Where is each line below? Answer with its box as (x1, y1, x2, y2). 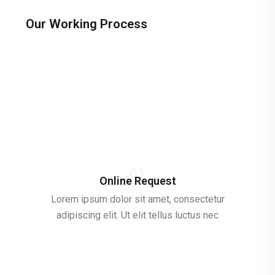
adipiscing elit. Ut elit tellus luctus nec (56, 209, 219, 221)
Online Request (99, 174, 176, 187)
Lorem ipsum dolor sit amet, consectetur (50, 193, 225, 205)
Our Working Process (26, 17, 147, 31)
